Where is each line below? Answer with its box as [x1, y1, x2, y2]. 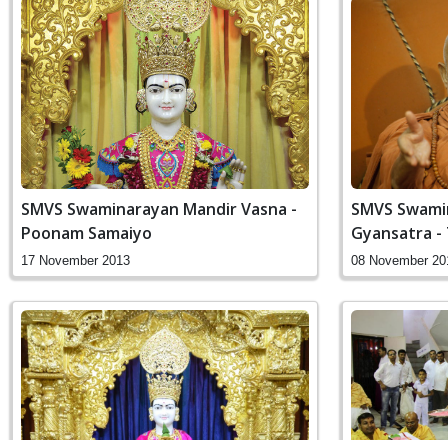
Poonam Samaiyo [21, 221, 152, 244]
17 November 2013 [21, 252, 130, 268]
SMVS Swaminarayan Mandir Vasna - [21, 197, 297, 220]
